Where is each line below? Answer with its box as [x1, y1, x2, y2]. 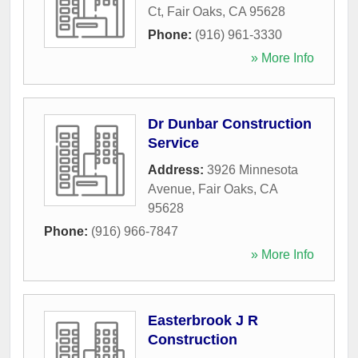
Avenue [148, 181, 192, 196]
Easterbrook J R [148, 312, 258, 328]
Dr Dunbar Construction [148, 115, 312, 132]
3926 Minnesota [207, 162, 298, 177]
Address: [148, 162, 207, 177]
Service [148, 134, 199, 151]
